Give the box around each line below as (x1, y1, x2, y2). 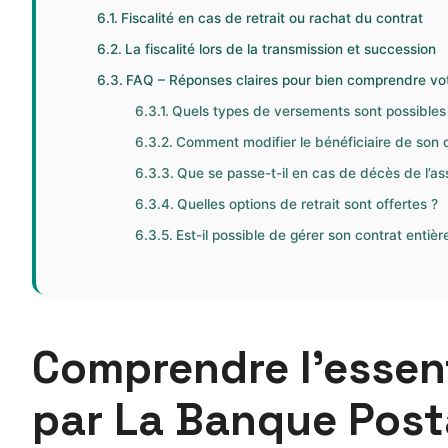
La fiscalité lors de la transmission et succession (125, 41, 437, 58)
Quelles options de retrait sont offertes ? (176, 196, 438, 213)
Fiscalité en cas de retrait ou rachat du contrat (121, 10, 424, 27)
